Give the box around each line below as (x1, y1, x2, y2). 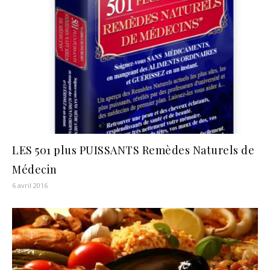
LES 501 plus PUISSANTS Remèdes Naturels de (12, 142, 254, 157)
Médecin (12, 162, 57, 177)
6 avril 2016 (12, 180, 48, 190)
